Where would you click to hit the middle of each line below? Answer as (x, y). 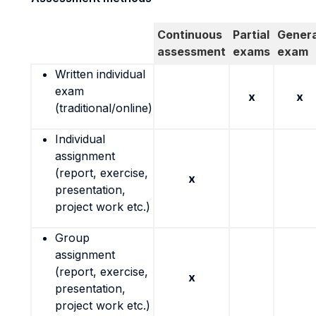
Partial (251, 35)
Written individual (100, 74)
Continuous (190, 35)
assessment (192, 51)
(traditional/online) (104, 108)
